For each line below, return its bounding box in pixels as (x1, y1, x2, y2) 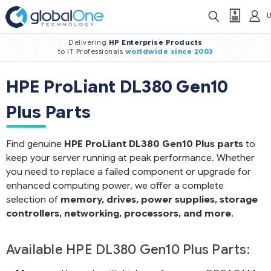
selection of (5, 194, 60, 205)
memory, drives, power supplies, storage (60, 194, 258, 205)
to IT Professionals (57, 47, 125, 56)
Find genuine (5, 138, 64, 149)
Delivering (68, 38, 109, 47)
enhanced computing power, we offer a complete (5, 180, 224, 191)
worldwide (125, 47, 168, 56)
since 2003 (170, 47, 214, 56)
